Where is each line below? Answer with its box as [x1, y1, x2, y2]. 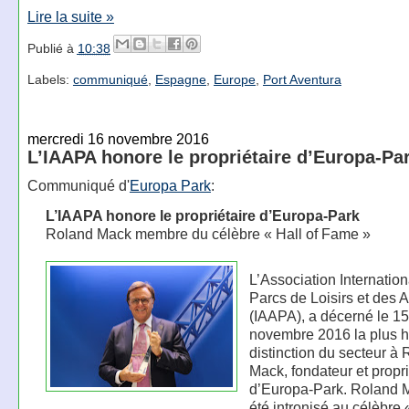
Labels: [26, 71, 73, 87]
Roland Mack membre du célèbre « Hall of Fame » [45, 225, 371, 243]
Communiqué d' [26, 177, 130, 194]
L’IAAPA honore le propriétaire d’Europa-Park [45, 207, 360, 225]
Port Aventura [262, 71, 341, 87]
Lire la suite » [26, 8, 114, 26]
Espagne [154, 71, 206, 87]
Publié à [26, 40, 78, 56]
